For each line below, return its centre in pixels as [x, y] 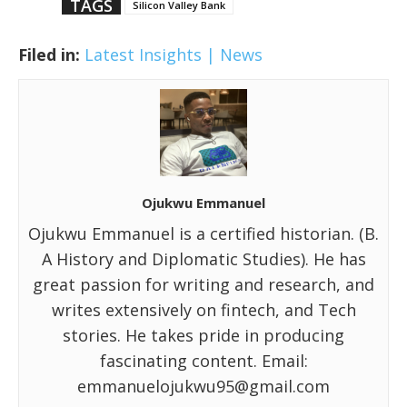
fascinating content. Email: [203, 360]
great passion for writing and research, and [203, 284]
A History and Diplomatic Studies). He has [203, 258]
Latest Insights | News [174, 54]
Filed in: [49, 54]
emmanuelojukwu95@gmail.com [203, 386]
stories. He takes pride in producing [203, 335]
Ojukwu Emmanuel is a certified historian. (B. [203, 233]
